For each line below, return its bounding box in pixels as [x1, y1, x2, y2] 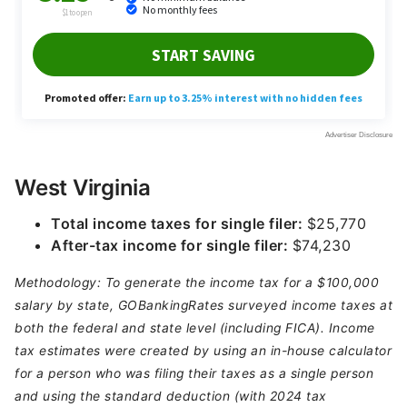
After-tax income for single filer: [51, 236, 293, 254]
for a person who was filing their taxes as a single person [15, 366, 373, 381]
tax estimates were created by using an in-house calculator [15, 343, 392, 358]
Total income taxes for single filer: [51, 214, 307, 233]
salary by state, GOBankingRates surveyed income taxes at [15, 298, 392, 313]
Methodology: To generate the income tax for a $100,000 [15, 275, 379, 290]
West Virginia [15, 174, 151, 201]
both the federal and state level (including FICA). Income [15, 321, 375, 335]
